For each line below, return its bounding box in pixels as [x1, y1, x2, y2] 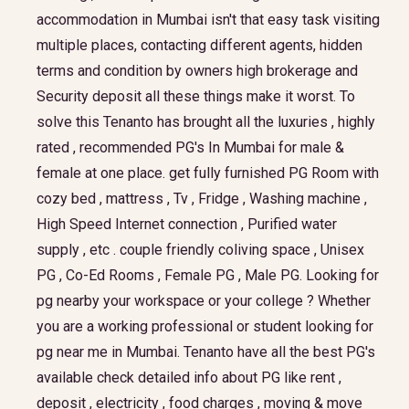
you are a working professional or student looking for [37, 318, 373, 335]
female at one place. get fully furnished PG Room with [37, 164, 379, 182]
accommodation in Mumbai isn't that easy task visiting [37, 11, 380, 28]
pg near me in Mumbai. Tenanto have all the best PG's [37, 343, 375, 361]
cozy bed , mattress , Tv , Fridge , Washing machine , [37, 190, 367, 207]
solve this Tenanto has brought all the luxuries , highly [37, 113, 375, 131]
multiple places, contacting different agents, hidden [37, 37, 362, 54]
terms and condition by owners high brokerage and [37, 62, 358, 79]
